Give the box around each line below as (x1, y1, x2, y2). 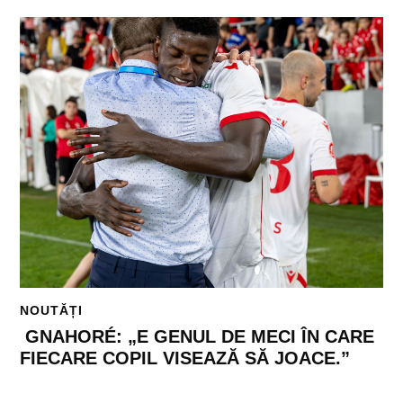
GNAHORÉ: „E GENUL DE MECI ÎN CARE (20, 326, 375, 346)
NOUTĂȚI (20, 303, 84, 318)
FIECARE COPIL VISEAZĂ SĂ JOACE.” (20, 347, 351, 368)
